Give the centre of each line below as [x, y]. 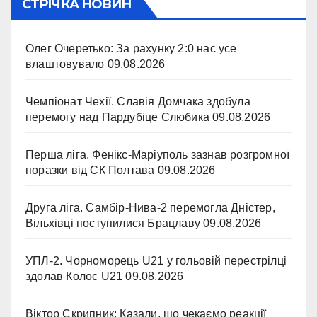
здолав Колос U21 [74, 276]
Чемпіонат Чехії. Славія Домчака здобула [138, 102]
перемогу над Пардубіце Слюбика [117, 117]
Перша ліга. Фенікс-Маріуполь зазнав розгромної [158, 155]
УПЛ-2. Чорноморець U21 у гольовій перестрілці [156, 261]
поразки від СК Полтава [90, 170]
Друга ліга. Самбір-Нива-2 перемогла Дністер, [150, 208]
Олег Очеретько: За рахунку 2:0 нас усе [131, 48]
